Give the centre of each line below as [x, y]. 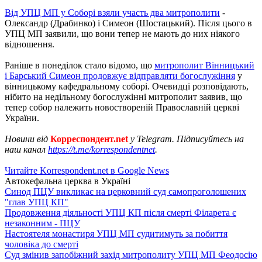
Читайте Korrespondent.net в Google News [87, 170]
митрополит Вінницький [204, 65]
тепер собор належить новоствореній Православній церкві [122, 107]
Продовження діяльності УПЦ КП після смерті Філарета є [120, 212]
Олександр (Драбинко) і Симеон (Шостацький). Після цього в [128, 23]
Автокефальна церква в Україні [68, 181]
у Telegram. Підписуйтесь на [186, 139]
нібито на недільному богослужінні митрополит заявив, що [123, 96]
